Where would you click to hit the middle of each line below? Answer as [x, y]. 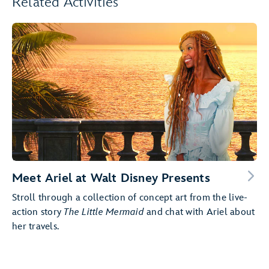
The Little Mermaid [104, 212]
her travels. [35, 226]
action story [38, 212]
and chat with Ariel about [199, 212]
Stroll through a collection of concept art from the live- [130, 198]
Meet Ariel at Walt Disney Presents [111, 178]
